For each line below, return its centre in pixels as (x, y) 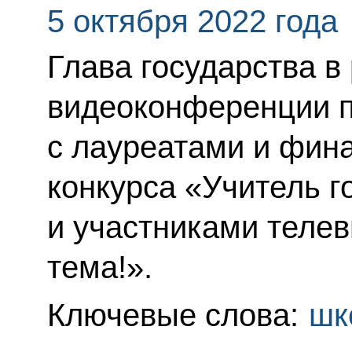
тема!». (99, 267)
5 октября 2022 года (192, 22)
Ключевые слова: (177, 315)
